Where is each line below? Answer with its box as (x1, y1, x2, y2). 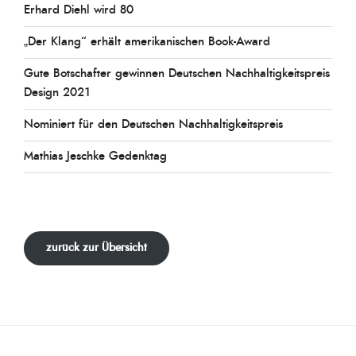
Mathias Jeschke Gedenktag (24, 150, 167, 163)
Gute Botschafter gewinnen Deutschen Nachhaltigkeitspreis (24, 68, 330, 80)
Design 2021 (24, 87, 90, 99)
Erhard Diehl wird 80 (24, 4, 133, 17)
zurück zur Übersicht (46, 242, 147, 253)
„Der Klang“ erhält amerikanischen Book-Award (24, 36, 270, 48)
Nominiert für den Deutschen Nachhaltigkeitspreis (24, 118, 283, 131)
